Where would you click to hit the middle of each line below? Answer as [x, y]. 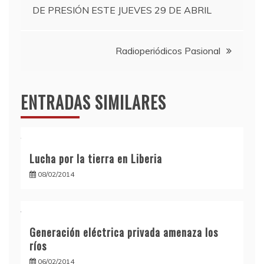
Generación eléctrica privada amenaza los [124, 232]
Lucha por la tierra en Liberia [96, 158]
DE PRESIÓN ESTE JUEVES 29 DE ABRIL [122, 10]
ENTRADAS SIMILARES [93, 102]
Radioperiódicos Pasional [168, 50]
